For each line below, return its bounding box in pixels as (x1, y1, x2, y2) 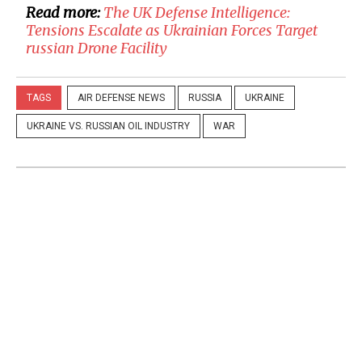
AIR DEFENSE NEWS (78, 92, 165, 104)
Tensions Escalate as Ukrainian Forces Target (26, 21, 318, 40)
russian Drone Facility (26, 39, 167, 58)
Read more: (26, 3, 103, 23)
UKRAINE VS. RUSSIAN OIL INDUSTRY (27, 120, 190, 133)
